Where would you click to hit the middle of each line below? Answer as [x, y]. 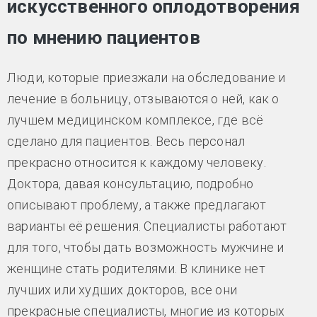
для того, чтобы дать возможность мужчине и [146, 247]
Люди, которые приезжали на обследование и [146, 77]
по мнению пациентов [104, 37]
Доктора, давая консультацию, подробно [131, 183]
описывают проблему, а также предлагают [137, 204]
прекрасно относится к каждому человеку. [137, 162]
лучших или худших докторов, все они [122, 289]
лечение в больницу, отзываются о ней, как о [143, 98]
